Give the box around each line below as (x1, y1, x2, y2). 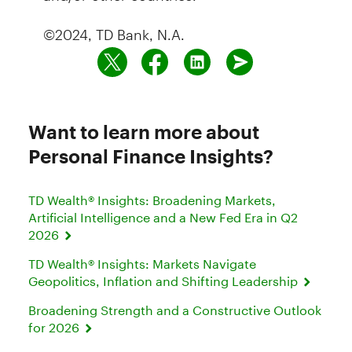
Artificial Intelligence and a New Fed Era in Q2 (28, 209, 298, 225)
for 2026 (28, 319, 82, 335)
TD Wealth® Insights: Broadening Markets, (28, 192, 276, 207)
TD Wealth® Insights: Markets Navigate (28, 255, 256, 271)
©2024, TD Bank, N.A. (42, 12, 185, 43)
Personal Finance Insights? (28, 144, 273, 167)
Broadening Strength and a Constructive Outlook (28, 302, 321, 317)
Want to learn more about (28, 119, 259, 143)
